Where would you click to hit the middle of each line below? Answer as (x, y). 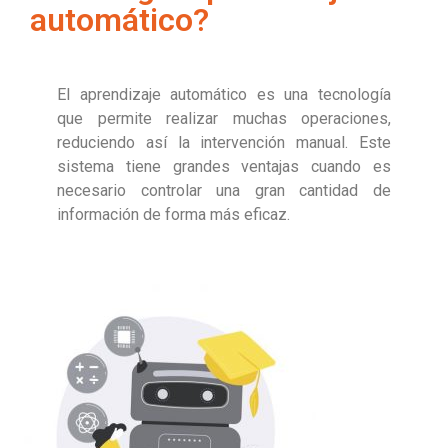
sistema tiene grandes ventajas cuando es (224, 167)
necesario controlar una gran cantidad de (224, 191)
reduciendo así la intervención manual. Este (224, 143)
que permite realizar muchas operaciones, (224, 119)
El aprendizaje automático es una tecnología (224, 95)
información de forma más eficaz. (175, 215)
